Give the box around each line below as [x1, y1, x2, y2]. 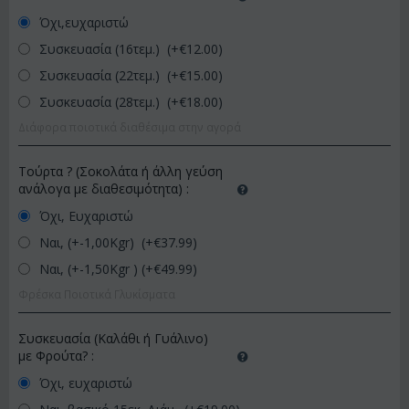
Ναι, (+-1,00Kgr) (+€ [36, 234, 161, 251]
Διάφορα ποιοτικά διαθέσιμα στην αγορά [18, 120, 241, 134]
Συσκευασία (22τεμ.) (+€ [36, 67, 186, 84]
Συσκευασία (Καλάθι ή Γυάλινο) [18, 330, 208, 347]
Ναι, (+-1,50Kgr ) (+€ [36, 260, 161, 278]
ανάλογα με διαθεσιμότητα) [18, 180, 186, 197]
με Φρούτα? [18, 347, 91, 364]
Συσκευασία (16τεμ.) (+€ [36, 40, 186, 58]
